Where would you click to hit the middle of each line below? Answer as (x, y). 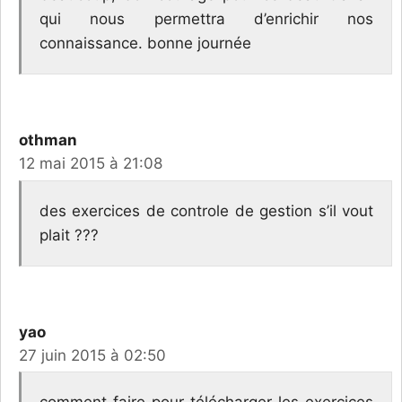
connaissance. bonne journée (145, 44)
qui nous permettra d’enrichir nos (206, 19)
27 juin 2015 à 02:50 (92, 355)
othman (48, 140)
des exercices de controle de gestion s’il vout (206, 210)
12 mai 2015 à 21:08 (91, 164)
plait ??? (69, 235)
